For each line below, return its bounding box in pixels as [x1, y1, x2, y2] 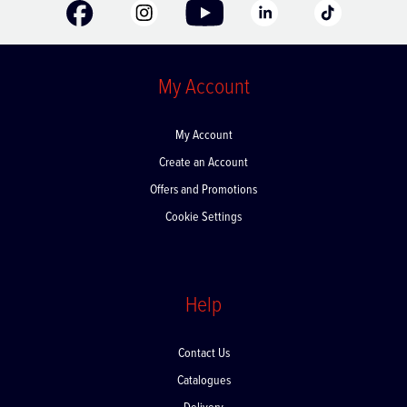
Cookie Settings [165, 218, 242, 235]
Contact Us [177, 354, 230, 372]
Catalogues [176, 382, 231, 399]
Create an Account [159, 164, 248, 181]
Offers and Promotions [150, 191, 257, 208]
